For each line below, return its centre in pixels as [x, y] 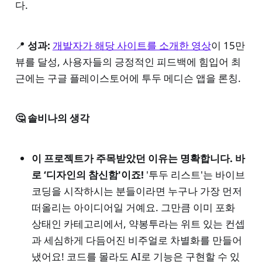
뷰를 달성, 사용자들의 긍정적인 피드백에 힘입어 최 [128, 61]
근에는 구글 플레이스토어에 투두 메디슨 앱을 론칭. [128, 78]
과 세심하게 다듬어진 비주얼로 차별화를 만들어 [137, 240]
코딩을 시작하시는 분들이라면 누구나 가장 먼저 [137, 191]
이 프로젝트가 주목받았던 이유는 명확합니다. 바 [138, 158]
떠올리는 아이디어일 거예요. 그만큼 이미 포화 [133, 208]
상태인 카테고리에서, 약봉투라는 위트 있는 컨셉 [138, 224]
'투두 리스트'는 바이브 [194, 175]
